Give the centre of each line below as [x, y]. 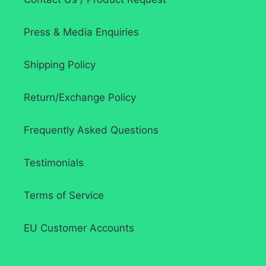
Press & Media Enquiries [81, 32]
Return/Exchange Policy [80, 98]
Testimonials [54, 163]
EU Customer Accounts [79, 228]
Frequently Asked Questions [91, 130]
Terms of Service [64, 196]
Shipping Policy [60, 65]
